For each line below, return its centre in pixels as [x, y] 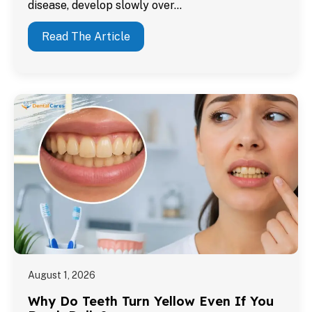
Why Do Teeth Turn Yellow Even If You [151, 301]
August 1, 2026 [62, 275]
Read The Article [86, 37]
